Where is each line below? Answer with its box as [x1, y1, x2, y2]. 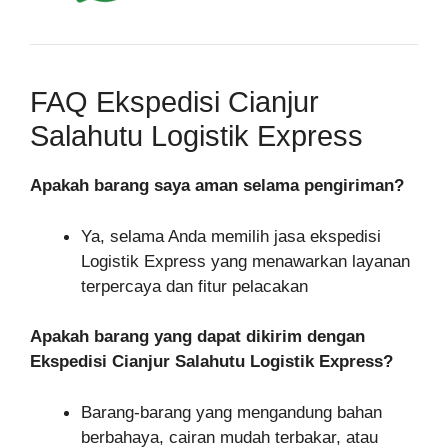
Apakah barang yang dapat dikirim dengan [30, 327, 365, 347]
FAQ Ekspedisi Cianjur [30, 86, 319, 119]
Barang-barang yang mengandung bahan [81, 402, 382, 422]
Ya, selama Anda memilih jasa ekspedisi [81, 226, 381, 246]
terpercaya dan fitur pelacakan [81, 276, 308, 296]
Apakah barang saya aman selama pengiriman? [30, 176, 404, 196]
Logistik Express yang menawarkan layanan [81, 251, 410, 271]
